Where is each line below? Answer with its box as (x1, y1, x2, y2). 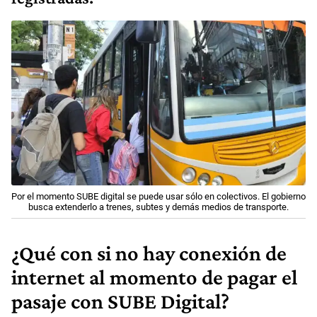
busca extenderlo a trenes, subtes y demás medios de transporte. (28, 202, 289, 213)
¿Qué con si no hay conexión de (11, 241, 287, 266)
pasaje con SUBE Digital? (11, 289, 229, 314)
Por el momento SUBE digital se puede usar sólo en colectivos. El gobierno (11, 191, 306, 202)
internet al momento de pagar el (11, 265, 298, 290)
